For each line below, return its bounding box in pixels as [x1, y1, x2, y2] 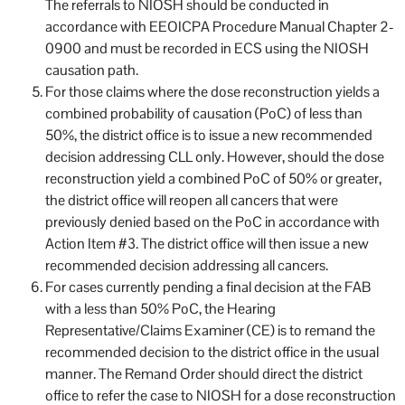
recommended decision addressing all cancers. [45, 255, 328, 275]
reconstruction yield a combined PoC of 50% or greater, [45, 168, 381, 188]
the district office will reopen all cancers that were [45, 190, 338, 210]
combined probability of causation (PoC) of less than [45, 103, 363, 123]
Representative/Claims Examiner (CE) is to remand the [45, 320, 375, 340]
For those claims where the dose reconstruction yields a [45, 81, 380, 101]
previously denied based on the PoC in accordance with [45, 212, 380, 231]
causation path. [45, 60, 138, 80]
